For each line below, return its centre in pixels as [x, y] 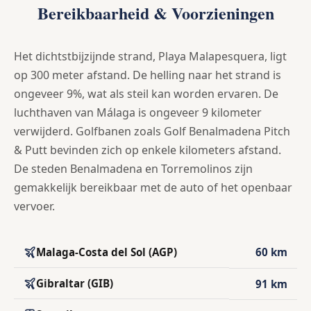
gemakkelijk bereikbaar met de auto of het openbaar [153, 188]
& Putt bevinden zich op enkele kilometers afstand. [148, 150]
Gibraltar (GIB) [75, 284]
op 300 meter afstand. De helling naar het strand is [148, 75]
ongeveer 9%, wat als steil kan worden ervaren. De [146, 94]
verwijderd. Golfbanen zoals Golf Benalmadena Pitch [152, 132]
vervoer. [34, 207]
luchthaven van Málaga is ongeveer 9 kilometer [138, 113]
